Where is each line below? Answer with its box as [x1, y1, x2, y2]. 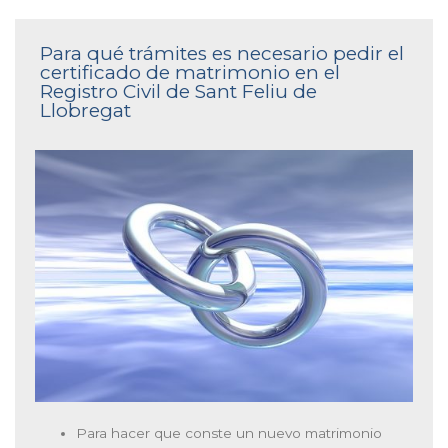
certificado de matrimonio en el [40, 60, 340, 84]
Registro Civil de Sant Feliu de [40, 79, 317, 103]
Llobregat [40, 98, 131, 122]
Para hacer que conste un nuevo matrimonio [76, 424, 383, 441]
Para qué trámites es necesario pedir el [40, 41, 404, 65]
